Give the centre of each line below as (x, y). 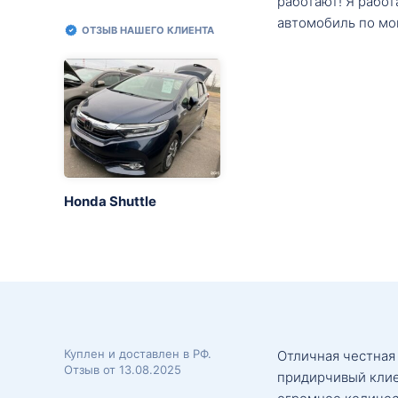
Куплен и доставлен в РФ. (138, 353)
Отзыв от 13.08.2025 (123, 369)
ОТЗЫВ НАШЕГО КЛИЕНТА (148, 30)
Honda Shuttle (110, 201)
